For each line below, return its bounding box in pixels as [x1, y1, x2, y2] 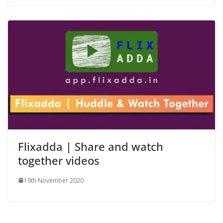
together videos [18, 152, 100, 168]
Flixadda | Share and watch [18, 138, 163, 154]
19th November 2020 [24, 176, 84, 185]
